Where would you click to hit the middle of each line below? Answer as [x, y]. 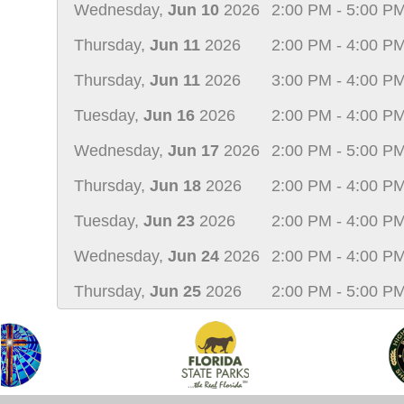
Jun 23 [169, 221]
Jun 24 [193, 256]
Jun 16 [169, 115]
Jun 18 [175, 186]
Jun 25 [175, 291]
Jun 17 [193, 151]
